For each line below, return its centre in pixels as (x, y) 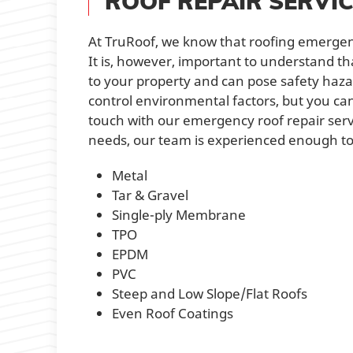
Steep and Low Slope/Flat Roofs (210, 293)
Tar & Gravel (150, 195)
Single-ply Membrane (179, 214)
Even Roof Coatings (173, 313)
